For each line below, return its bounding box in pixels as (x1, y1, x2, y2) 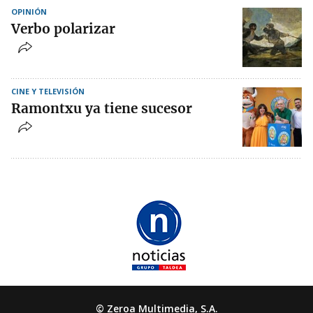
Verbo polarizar (11, 20, 115, 38)
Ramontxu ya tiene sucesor (11, 100, 192, 117)
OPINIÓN (11, 6, 47, 17)
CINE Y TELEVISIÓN (11, 86, 85, 97)
